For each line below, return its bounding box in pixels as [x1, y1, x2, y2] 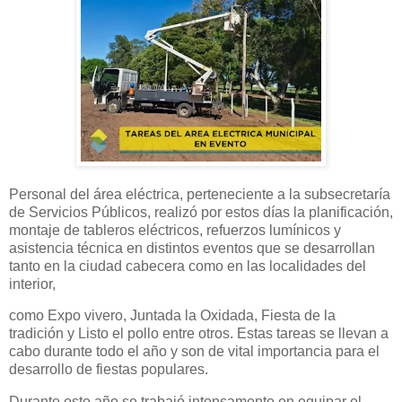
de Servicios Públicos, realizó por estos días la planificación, [9, 204, 393, 220]
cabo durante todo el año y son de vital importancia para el [9, 344, 380, 360]
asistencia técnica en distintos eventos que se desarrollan [9, 240, 375, 256]
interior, [9, 275, 56, 292]
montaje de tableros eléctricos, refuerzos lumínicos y [9, 222, 341, 238]
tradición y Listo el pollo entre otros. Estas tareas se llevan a [9, 326, 389, 342]
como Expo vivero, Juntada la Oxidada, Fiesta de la [9, 308, 336, 324]
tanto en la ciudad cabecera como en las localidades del [9, 258, 366, 274]
